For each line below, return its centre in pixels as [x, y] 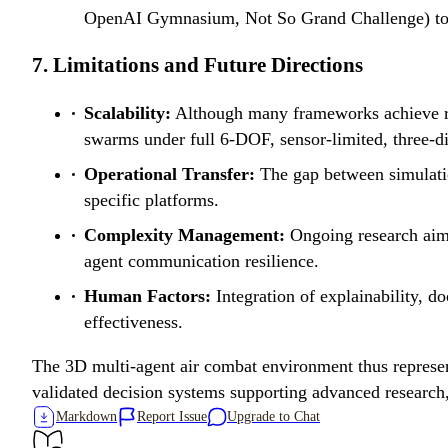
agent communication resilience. [201, 261]
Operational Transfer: [169, 174]
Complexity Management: [184, 235]
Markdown [86, 417]
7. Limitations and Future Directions [197, 65]
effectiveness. [133, 322]
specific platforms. [151, 200]
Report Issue [172, 417]
